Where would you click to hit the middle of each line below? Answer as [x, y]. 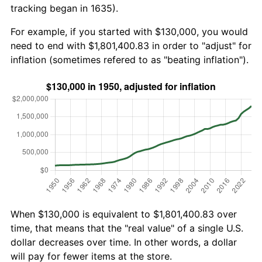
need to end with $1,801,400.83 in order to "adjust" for [131, 46]
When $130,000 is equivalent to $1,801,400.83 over [124, 214]
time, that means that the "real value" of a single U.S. [127, 228]
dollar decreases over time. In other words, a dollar [124, 242]
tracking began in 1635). [64, 8]
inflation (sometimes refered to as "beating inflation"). [130, 60]
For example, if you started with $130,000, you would [129, 32]
